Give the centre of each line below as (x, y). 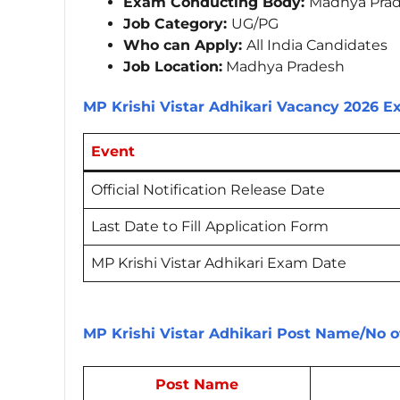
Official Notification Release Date (208, 189)
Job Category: (177, 24)
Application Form (267, 226)
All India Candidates (317, 46)
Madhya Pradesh (283, 67)
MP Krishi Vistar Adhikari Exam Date (219, 262)
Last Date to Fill (146, 226)
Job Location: (173, 67)
